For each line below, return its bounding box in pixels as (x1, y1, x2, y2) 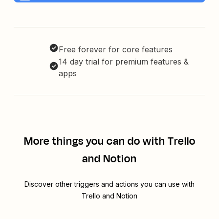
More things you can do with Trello (23, 133, 196, 150)
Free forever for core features (59, 44, 173, 55)
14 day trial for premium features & (59, 57, 189, 67)
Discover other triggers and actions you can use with (24, 180, 195, 189)
